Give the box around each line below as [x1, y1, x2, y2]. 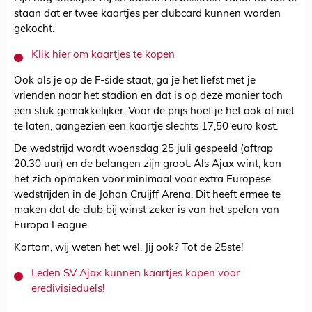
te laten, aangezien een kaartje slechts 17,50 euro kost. [14, 122, 278, 133]
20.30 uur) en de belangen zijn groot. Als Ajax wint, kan [14, 159, 281, 171]
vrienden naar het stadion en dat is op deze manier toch [14, 91, 283, 102]
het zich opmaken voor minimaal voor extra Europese [14, 175, 271, 186]
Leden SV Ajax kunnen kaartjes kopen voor [31, 269, 240, 280]
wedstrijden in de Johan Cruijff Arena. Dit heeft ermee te [14, 190, 281, 201]
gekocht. [14, 24, 54, 36]
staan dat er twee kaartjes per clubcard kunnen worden [14, 9, 281, 20]
